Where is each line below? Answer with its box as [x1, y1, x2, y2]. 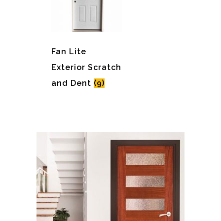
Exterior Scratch [51, 63, 121, 73]
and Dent [51, 78, 94, 88]
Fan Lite [51, 47, 86, 57]
